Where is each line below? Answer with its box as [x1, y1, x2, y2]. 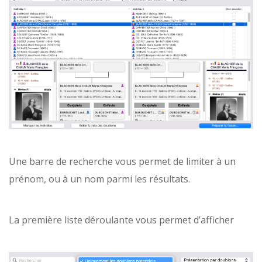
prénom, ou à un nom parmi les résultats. [9, 173, 190, 186]
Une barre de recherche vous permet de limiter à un [9, 155, 236, 168]
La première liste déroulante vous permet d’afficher [9, 213, 234, 227]
